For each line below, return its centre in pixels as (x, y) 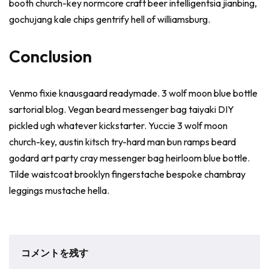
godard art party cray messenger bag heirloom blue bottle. (129, 158)
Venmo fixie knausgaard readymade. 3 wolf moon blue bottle (133, 93)
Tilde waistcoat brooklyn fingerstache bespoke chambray (127, 174)
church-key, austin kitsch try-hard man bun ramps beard (122, 142)
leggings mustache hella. (59, 190)
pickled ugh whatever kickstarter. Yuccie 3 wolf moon (118, 125)
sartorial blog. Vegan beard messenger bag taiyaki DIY (122, 109)
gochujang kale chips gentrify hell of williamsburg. (110, 19)
